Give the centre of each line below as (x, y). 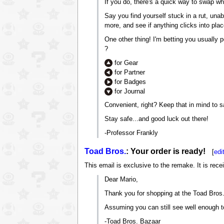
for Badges (129, 82)
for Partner (129, 72)
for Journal (129, 91)
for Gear (125, 63)
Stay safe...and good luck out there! (157, 119)
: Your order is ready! (165, 151)
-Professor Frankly (131, 133)
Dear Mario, (121, 180)
